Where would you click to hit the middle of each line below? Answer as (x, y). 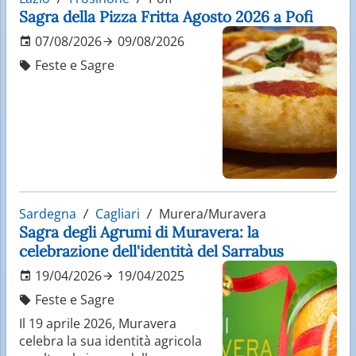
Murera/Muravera (211, 213)
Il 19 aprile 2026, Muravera (98, 323)
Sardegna (48, 213)
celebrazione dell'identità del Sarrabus (151, 251)
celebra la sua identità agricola (110, 341)
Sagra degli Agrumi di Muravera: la (139, 232)
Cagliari (118, 213)
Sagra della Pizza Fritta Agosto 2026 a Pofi (166, 16)
